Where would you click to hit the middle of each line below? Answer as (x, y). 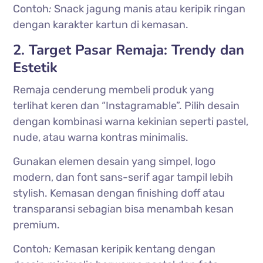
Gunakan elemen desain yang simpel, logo (114, 161)
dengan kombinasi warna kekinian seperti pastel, (131, 121)
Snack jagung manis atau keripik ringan (149, 9)
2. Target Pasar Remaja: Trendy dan (129, 50)
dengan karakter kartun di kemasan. (101, 24)
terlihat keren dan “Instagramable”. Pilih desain (127, 105)
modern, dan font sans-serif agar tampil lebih (123, 177)
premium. (37, 225)
